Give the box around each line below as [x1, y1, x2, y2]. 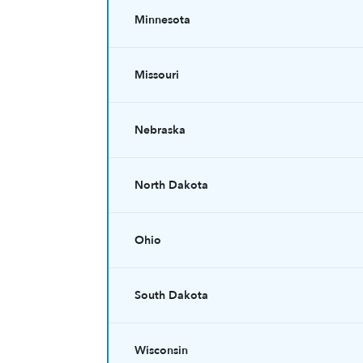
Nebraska [135, 122, 186, 138]
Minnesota [135, 12, 190, 28]
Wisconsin [135, 343, 188, 358]
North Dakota [135, 177, 208, 193]
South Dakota [135, 288, 208, 303]
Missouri [135, 67, 179, 83]
